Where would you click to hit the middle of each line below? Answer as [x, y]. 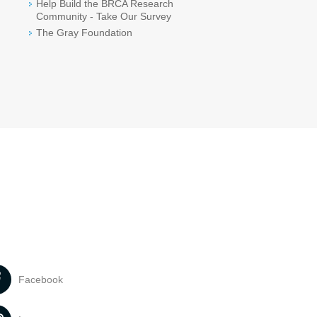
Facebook [41, 279]
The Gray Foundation [84, 33]
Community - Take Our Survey [104, 16]
